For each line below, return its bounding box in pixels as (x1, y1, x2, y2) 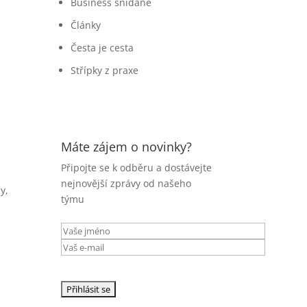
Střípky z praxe (71, 64, 139, 77)
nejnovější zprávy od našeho (61, 177, 192, 191)
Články (71, 19, 101, 32)
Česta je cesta (71, 41, 134, 55)
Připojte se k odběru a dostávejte (61, 161, 212, 175)
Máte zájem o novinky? (61, 138, 193, 156)
